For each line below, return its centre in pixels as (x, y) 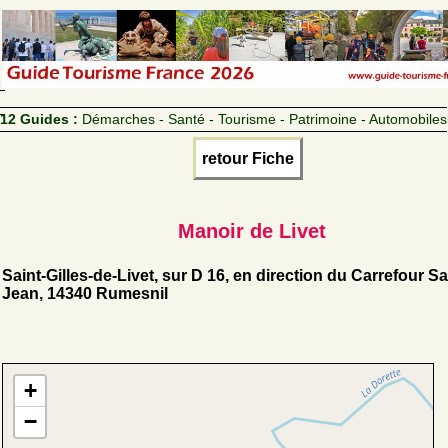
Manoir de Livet (252, 230)
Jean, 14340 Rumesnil (85, 293)
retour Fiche (248, 158)
